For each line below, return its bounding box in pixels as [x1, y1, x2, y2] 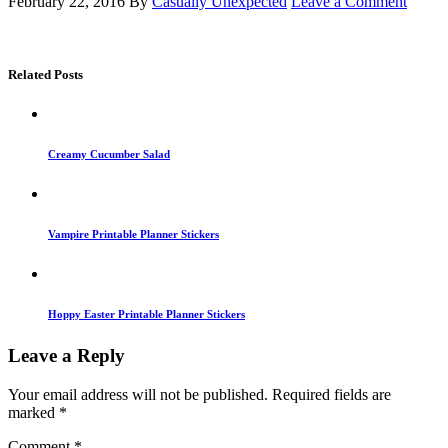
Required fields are [272, 385, 391, 403]
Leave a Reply [8, 344, 125, 366]
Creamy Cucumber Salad [48, 148, 170, 161]
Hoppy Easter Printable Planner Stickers [48, 308, 245, 320]
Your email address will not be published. [8, 385, 268, 403]
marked [8, 403, 59, 421]
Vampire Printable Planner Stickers [48, 228, 219, 241]
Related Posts [8, 66, 83, 82]
